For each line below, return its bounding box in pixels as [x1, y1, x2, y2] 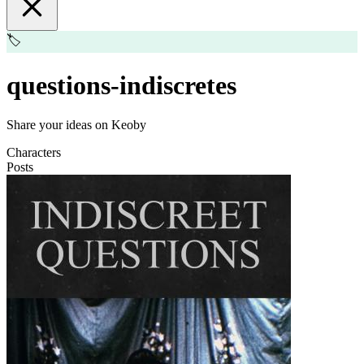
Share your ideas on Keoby [6, 118, 146, 132]
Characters [6, 145, 61, 160]
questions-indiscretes [6, 70, 236, 100]
